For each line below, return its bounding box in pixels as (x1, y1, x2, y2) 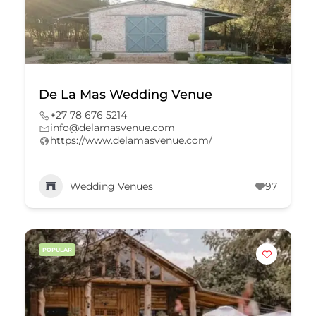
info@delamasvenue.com (50, 121, 175, 134)
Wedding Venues (70, 179, 153, 193)
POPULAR (42, 246, 72, 253)
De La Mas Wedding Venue (39, 87, 212, 102)
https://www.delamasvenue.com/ (50, 134, 212, 147)
